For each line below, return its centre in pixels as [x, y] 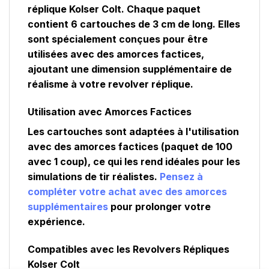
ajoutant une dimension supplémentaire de [130, 69]
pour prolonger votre [159, 207]
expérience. [56, 222]
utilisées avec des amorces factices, [116, 54]
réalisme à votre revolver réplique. [110, 84]
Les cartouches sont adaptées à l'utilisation [133, 132]
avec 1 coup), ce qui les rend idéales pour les [134, 162]
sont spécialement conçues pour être [118, 39]
